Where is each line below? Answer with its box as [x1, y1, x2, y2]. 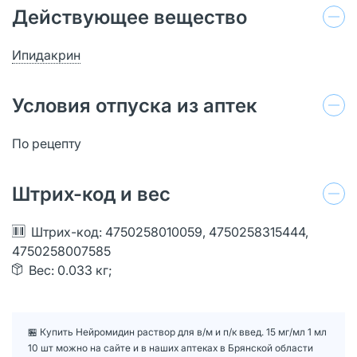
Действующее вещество [12, 5, 247, 29]
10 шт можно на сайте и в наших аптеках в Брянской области [28, 341, 313, 354]
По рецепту [12, 135, 81, 151]
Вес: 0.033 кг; [29, 261, 112, 278]
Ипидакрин [12, 46, 80, 63]
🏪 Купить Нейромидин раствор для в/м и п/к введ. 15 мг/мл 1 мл [28, 325, 327, 338]
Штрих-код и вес [12, 182, 171, 206]
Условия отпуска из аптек [12, 93, 257, 117]
